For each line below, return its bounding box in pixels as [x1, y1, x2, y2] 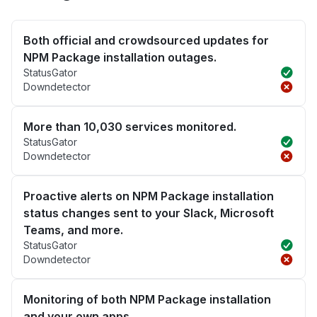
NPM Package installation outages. [23, 50, 217, 65]
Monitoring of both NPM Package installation [23, 292, 271, 307]
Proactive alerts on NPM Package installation [23, 189, 274, 204]
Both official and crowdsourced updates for [23, 33, 269, 48]
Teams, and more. [23, 223, 123, 238]
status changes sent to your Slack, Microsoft [23, 206, 274, 221]
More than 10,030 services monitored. [23, 120, 236, 134]
